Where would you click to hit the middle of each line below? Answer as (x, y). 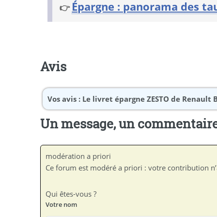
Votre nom (62, 204)
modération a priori (78, 156)
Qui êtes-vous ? (71, 194)
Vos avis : (65, 99)
